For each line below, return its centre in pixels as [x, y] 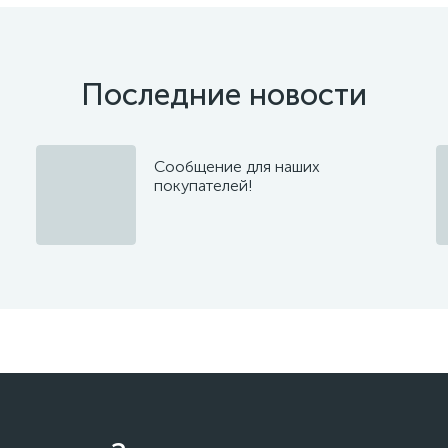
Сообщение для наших [237, 166]
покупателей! [203, 185]
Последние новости [224, 94]
